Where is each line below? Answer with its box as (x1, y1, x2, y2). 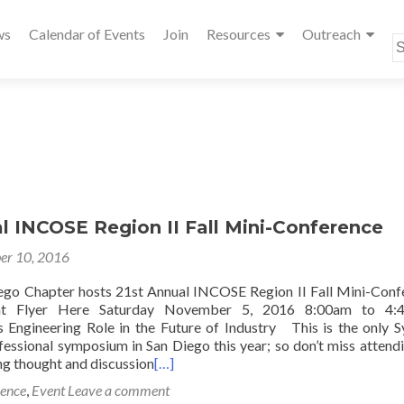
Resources (207, 25, 271, 42)
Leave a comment (68, 381, 170, 399)
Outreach (302, 25, 361, 42)
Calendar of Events (29, 25, 145, 42)
